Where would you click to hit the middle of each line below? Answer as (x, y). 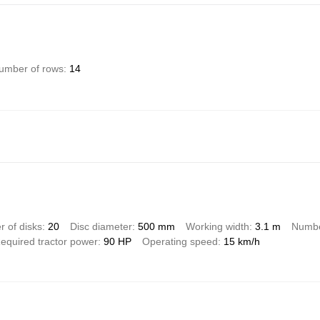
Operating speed (180, 241)
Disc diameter (101, 226)
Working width (217, 226)
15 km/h (241, 241)
